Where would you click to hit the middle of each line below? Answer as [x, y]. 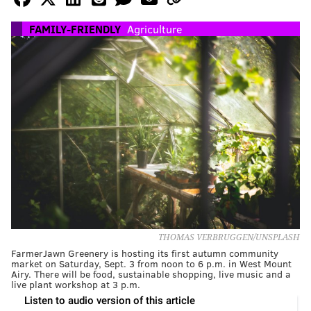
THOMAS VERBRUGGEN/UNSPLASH [229, 237]
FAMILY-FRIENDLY [75, 29]
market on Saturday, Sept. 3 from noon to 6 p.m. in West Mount [151, 263]
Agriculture [154, 29]
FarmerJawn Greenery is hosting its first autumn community [145, 253]
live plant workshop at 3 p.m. [76, 284]
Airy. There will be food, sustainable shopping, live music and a [151, 274]
